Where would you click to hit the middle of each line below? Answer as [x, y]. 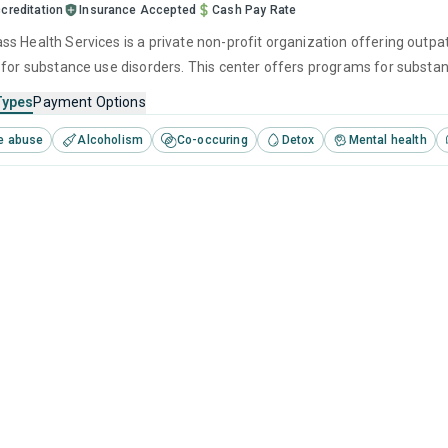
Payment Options [89, 102]
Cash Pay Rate [254, 10]
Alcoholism [110, 140]
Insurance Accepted [138, 10]
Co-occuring [212, 140]
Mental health [387, 140]
